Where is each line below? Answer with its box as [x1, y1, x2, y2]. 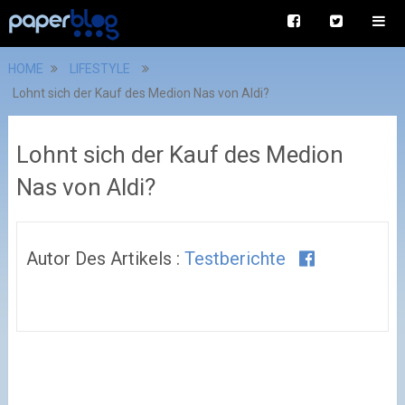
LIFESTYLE [69, 61, 130, 76]
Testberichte [184, 248, 286, 269]
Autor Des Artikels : [25, 248, 184, 269]
